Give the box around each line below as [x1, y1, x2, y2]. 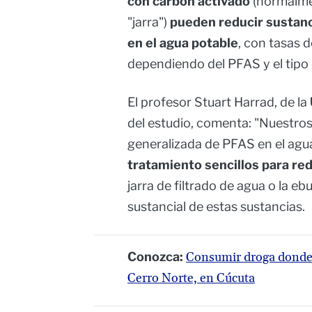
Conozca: [127, 249, 183, 265]
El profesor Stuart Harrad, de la [127, 95, 310, 110]
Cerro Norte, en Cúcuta [127, 270, 255, 287]
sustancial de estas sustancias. [127, 199, 305, 214]
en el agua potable [127, 36, 238, 51]
